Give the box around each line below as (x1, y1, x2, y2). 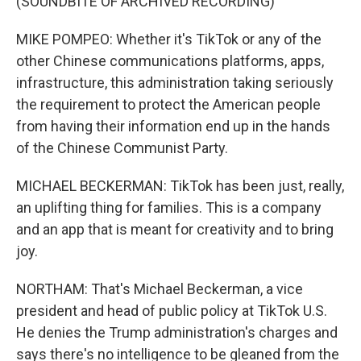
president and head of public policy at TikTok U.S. (16, 302, 327, 319)
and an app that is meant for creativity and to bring (16, 221, 334, 238)
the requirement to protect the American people (16, 96, 321, 113)
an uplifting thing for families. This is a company (16, 199, 322, 216)
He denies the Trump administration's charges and (16, 324, 338, 341)
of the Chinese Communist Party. (16, 139, 228, 156)
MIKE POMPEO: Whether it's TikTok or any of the (16, 31, 322, 48)
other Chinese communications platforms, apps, (16, 52, 324, 69)
